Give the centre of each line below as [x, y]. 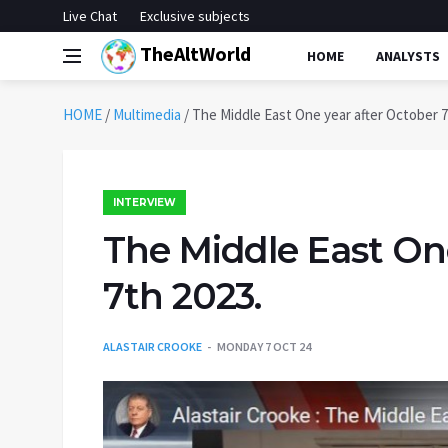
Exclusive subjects [195, 16]
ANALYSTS [408, 56]
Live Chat [90, 16]
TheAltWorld [193, 53]
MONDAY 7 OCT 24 [264, 346]
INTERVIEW [144, 202]
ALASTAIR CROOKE [152, 346]
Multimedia [147, 114]
